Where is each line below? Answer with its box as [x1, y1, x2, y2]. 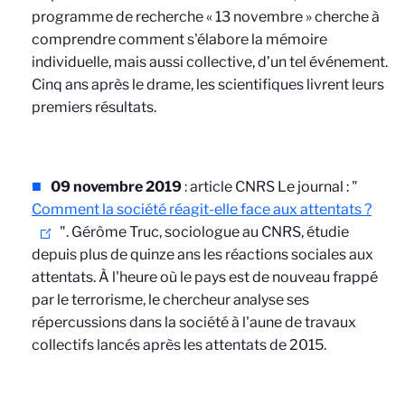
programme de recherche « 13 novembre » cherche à [32, 8, 380, 25]
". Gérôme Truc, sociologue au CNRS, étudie [57, 223, 349, 240]
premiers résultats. [32, 99, 156, 116]
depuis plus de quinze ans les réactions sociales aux [32, 246, 373, 263]
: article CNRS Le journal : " [182, 178, 358, 195]
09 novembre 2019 [51, 178, 182, 195]
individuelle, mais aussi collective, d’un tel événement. [32, 53, 388, 71]
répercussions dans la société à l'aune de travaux [32, 314, 356, 331]
